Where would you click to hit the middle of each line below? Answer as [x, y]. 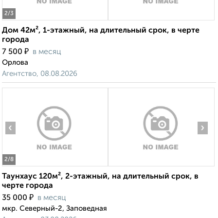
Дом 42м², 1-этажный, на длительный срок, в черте [101, 31]
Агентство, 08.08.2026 [40, 74]
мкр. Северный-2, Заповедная [54, 209]
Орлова [15, 63]
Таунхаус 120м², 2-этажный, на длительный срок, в [100, 177]
